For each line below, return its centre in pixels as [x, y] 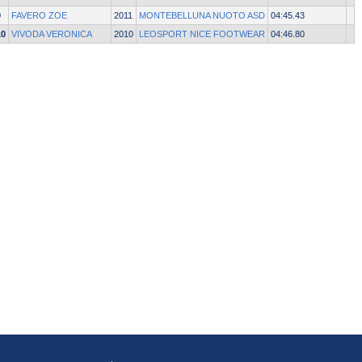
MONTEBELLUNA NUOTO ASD [202, 16]
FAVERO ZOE [39, 16]
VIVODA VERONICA [52, 34]
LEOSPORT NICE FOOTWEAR [202, 34]
